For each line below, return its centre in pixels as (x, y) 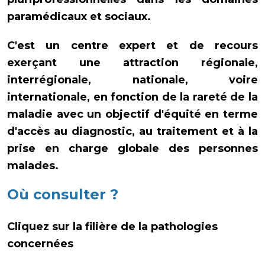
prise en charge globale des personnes (132, 148)
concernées (40, 244)
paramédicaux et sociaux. (80, 16)
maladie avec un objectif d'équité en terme (132, 114)
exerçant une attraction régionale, (132, 62)
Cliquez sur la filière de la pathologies (112, 227)
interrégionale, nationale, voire (132, 80)
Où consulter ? (63, 195)
